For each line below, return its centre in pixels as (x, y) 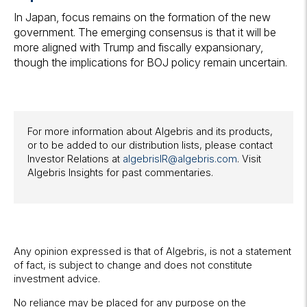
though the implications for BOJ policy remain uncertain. (150, 63)
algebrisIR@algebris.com (180, 159)
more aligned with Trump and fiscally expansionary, (138, 48)
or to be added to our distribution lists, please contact (150, 145)
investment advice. (57, 279)
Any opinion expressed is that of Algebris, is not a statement (152, 251)
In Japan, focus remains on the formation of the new (142, 17)
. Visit (249, 159)
